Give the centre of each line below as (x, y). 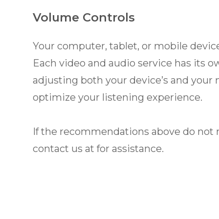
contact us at (65, 149)
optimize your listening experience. (118, 98)
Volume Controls (84, 18)
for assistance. (131, 149)
